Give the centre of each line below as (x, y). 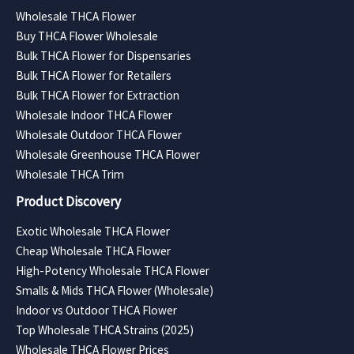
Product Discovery (68, 201)
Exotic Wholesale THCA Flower (93, 231)
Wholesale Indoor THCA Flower (94, 115)
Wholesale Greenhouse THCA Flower (108, 154)
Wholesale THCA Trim (70, 174)
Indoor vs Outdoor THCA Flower (96, 310)
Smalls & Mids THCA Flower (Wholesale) (115, 290)
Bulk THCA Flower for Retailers (94, 75)
